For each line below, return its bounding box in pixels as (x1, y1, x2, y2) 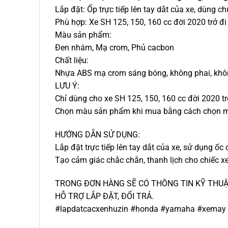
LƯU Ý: (55, 81, 79, 91)
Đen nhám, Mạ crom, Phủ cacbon (55, 43, 174, 53)
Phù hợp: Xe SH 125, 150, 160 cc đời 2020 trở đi (55, 17, 226, 27)
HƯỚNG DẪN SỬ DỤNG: (55, 129, 140, 139)
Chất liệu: (55, 55, 89, 66)
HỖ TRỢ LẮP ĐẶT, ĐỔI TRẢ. (55, 191, 154, 201)
